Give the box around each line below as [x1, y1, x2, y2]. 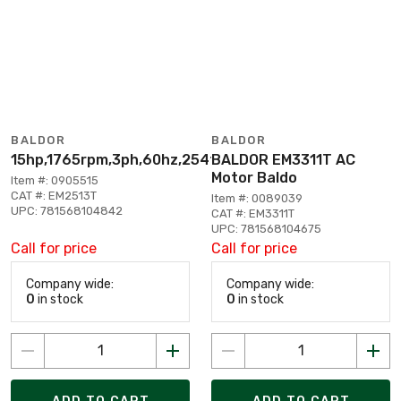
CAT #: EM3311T [211, 207, 294, 220]
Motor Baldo [211, 169, 297, 186]
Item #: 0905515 [11, 174, 98, 187]
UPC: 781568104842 [11, 204, 123, 218]
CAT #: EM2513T [11, 189, 97, 202]
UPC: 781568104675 [211, 222, 321, 235]
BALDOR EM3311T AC [211, 151, 355, 168]
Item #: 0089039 [211, 192, 303, 205]
